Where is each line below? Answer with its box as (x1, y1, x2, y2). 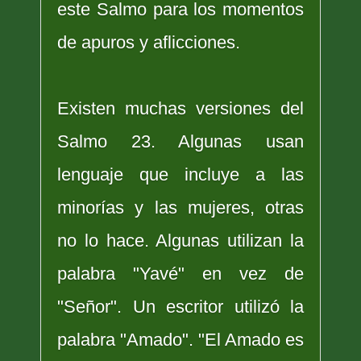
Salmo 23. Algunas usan (57, 131, 304, 152)
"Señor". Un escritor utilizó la (57, 297, 304, 317)
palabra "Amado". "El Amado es (57, 330, 304, 351)
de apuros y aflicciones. (57, 32, 240, 53)
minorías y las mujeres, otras (57, 197, 304, 218)
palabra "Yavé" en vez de (57, 263, 304, 284)
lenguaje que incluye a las (57, 164, 304, 185)
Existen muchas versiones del (57, 98, 304, 119)
